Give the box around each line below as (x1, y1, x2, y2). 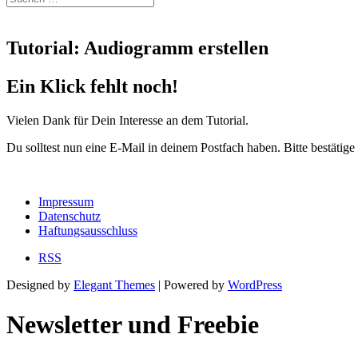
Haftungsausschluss (38, 224, 137, 238)
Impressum (38, 195, 93, 209)
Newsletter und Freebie (6, 309, 259, 339)
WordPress (228, 278, 282, 292)
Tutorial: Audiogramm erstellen (6, 37, 268, 58)
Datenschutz (38, 209, 101, 224)
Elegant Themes (74, 278, 155, 292)
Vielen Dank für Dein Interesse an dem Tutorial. (6, 113, 249, 128)
